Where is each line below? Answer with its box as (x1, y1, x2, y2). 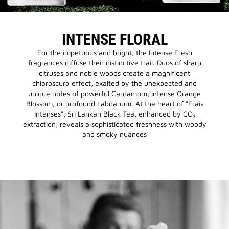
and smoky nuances (82, 130, 147, 139)
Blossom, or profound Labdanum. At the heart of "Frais (26, 99, 203, 108)
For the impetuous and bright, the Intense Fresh (37, 48, 192, 57)
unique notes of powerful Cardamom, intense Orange (28, 89, 201, 98)
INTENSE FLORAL (61, 31, 168, 49)
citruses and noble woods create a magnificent (39, 68, 190, 78)
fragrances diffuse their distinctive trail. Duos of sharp (28, 58, 201, 67)
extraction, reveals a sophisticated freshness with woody (22, 120, 207, 129)
